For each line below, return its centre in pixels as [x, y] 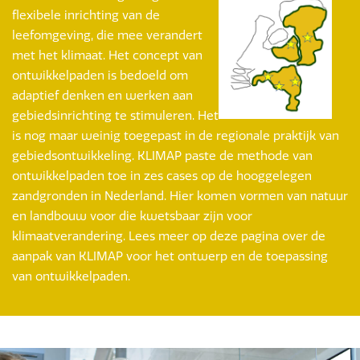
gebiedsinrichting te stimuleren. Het [115, 116]
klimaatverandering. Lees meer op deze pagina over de [169, 236]
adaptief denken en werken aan [102, 96]
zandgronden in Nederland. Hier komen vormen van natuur [180, 196]
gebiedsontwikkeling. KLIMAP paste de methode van [162, 156]
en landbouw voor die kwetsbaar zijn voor [132, 216]
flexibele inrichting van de [86, 15]
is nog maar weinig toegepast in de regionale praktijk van [176, 136]
